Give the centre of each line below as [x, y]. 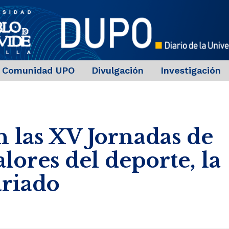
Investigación [190, 71]
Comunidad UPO [38, 71]
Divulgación [117, 71]
